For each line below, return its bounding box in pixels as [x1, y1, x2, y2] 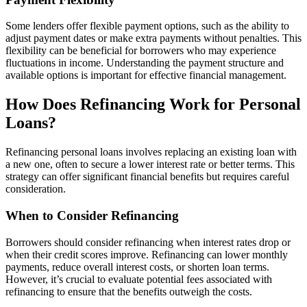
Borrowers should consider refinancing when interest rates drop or [5, 236, 291, 248]
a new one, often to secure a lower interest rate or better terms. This [5, 158, 295, 171]
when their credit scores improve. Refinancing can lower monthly [5, 248, 288, 260]
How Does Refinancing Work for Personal [5, 95, 301, 114]
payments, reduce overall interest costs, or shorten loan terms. [5, 260, 269, 273]
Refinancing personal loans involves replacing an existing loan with [5, 146, 297, 158]
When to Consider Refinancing [5, 208, 179, 223]
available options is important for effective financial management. [5, 69, 286, 82]
